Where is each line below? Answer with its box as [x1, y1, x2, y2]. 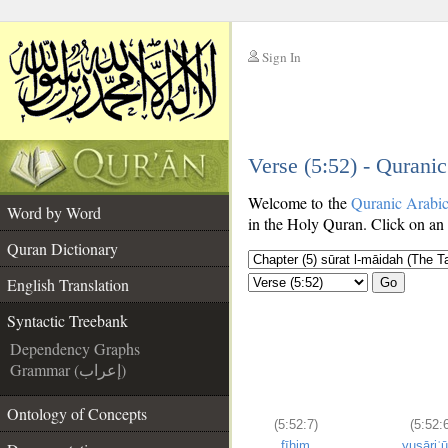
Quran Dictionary [7, 238, 118, 259]
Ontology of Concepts [7, 403, 147, 424]
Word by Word [7, 202, 101, 223]
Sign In [262, 48, 301, 66]
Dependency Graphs [10, 338, 140, 359]
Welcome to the [248, 192, 352, 213]
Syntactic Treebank [7, 310, 128, 331]
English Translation [7, 274, 129, 295]
